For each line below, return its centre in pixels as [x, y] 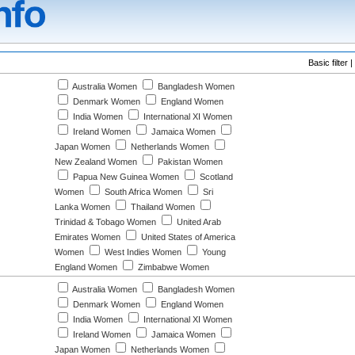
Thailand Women [162, 207]
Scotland [215, 177]
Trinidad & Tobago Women [105, 222]
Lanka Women [82, 207]
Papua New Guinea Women [125, 177]
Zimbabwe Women [172, 267]
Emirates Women [88, 237]
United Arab [198, 222]
